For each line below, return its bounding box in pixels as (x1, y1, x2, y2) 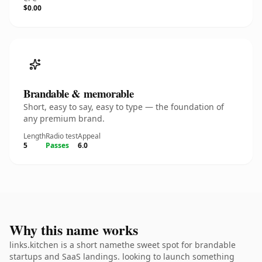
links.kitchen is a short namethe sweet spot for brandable (9, 239, 236, 250)
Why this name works (9, 219, 138, 240)
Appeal (78, 131, 101, 141)
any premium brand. (23, 113, 105, 124)
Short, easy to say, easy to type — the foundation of (23, 101, 224, 112)
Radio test (46, 131, 78, 141)
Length (23, 131, 46, 141)
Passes (46, 140, 69, 150)
